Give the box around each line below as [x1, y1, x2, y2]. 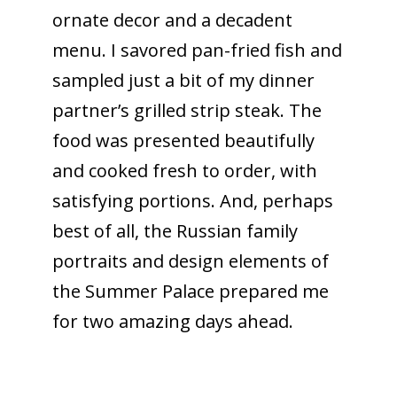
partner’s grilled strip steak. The [51, 97, 322, 122]
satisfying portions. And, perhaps [51, 188, 333, 213]
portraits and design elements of [51, 248, 329, 273]
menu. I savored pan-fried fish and [51, 37, 342, 62]
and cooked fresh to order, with [51, 158, 317, 183]
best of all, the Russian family [51, 218, 298, 243]
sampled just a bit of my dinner [51, 67, 315, 92]
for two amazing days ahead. [51, 308, 293, 333]
